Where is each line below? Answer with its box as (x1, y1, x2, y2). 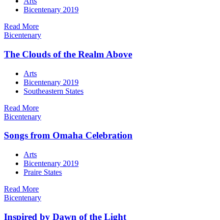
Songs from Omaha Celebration (4, 130, 133, 141)
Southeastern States (24, 86, 83, 95)
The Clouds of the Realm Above (4, 49, 132, 59)
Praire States (24, 168, 62, 177)
